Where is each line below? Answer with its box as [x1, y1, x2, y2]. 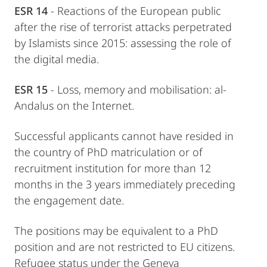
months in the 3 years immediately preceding [14, 177, 235, 192]
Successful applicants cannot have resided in [14, 129, 234, 144]
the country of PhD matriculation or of [14, 145, 203, 160]
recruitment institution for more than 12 [14, 161, 211, 176]
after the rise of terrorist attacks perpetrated [14, 20, 232, 35]
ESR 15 [14, 82, 48, 97]
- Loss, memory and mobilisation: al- [48, 82, 226, 97]
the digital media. [14, 52, 99, 67]
